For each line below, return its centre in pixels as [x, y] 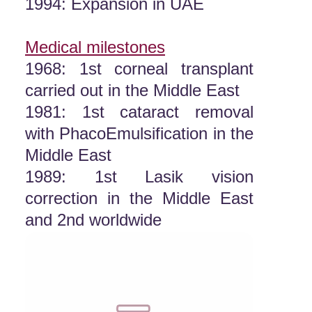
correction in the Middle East [139, 198]
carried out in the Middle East [132, 90]
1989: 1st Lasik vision [139, 177]
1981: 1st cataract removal [139, 112]
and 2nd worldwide [93, 220]
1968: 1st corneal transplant [139, 69]
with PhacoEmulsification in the [139, 133]
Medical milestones [95, 47]
